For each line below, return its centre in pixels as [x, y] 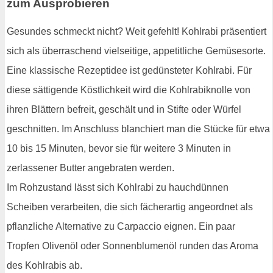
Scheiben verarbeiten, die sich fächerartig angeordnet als [130, 207]
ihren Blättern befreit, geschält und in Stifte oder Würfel [124, 109]
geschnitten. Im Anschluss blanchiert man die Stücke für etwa [138, 129]
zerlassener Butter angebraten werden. [90, 168]
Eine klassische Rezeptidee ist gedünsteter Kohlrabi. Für [129, 70]
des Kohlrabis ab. [44, 265]
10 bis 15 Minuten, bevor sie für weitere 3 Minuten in [119, 148]
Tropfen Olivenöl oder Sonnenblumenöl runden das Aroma [133, 246]
